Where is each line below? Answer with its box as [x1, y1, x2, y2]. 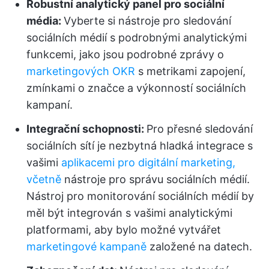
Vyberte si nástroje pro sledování [64, 14, 231, 28]
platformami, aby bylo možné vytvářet [26, 223, 221, 237]
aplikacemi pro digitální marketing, [61, 156, 235, 169]
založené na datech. [147, 240, 252, 253]
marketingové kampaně [26, 240, 147, 253]
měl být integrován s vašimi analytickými [26, 207, 232, 220]
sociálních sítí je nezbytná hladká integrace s [26, 139, 253, 153]
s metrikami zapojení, [135, 65, 246, 78]
